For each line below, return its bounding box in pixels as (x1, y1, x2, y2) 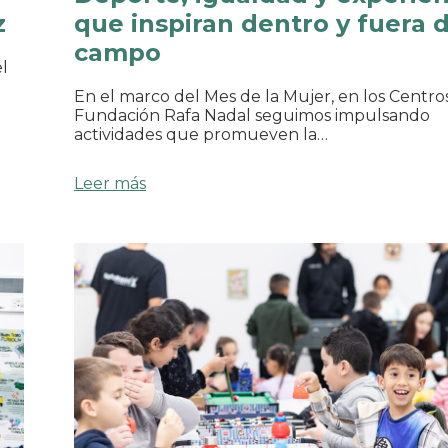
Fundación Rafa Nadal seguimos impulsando (74, 106, 430, 126)
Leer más (74, 174, 146, 194)
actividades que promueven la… (74, 125, 328, 145)
